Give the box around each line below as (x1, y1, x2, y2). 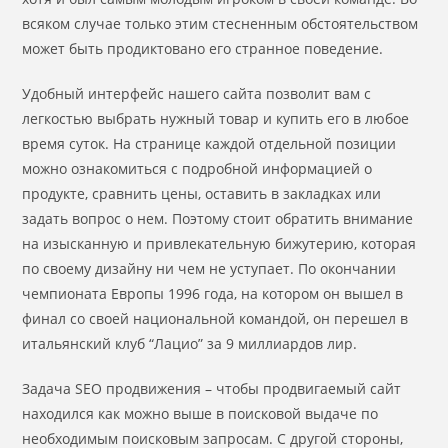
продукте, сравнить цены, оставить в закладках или (22, 184, 382, 203)
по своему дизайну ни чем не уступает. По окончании (22, 259, 397, 278)
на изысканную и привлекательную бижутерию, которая (22, 234, 417, 253)
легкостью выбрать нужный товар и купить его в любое (22, 109, 410, 128)
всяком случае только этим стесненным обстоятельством (22, 14, 419, 33)
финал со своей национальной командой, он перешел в (22, 309, 409, 328)
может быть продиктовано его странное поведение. (22, 39, 384, 58)
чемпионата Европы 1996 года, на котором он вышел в (22, 284, 404, 303)
